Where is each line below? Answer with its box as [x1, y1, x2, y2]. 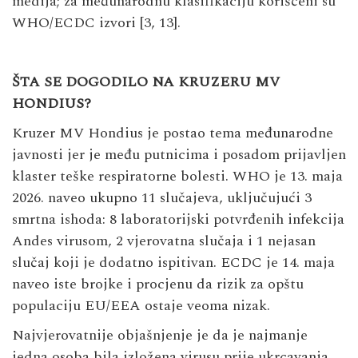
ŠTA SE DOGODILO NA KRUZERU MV [12, 71, 280, 93]
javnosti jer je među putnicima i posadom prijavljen [12, 144, 346, 166]
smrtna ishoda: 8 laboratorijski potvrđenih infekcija [12, 209, 344, 231]
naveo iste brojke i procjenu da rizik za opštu [12, 273, 304, 296]
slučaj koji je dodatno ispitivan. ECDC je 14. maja [12, 252, 335, 274]
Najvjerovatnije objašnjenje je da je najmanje [12, 324, 308, 347]
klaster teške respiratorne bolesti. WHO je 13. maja [12, 165, 343, 188]
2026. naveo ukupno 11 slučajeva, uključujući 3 [12, 187, 312, 209]
